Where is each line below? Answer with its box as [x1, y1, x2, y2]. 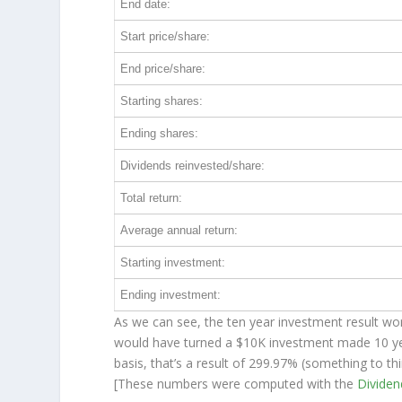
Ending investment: [120, 288, 222, 302]
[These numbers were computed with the [114, 375, 358, 393]
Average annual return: [120, 223, 239, 238]
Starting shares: [120, 94, 204, 109]
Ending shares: [120, 127, 199, 141]
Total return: [120, 191, 183, 205]
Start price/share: [120, 30, 211, 44]
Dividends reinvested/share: [120, 159, 266, 173]
